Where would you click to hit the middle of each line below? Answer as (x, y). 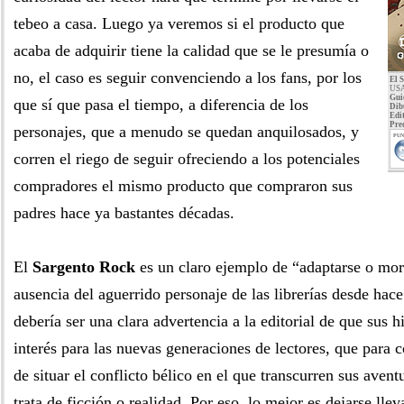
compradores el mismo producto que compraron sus (183, 186)
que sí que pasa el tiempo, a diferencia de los (161, 105)
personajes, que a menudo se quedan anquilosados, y (186, 132)
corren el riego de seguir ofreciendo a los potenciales (187, 159)
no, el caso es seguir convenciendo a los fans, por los (188, 78)
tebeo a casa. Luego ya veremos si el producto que (179, 23)
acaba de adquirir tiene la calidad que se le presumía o (191, 50)
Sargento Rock (84, 267)
